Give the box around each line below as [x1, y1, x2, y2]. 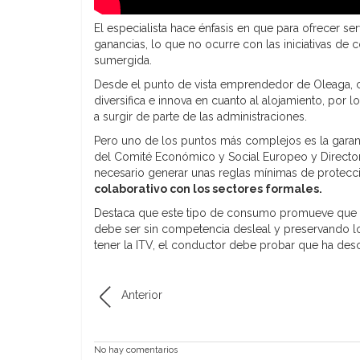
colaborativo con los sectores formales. [94, 182, 322, 195]
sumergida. [94, 53, 152, 67]
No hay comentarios [94, 344, 178, 355]
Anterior [121, 288, 162, 301]
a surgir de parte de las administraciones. [94, 109, 307, 123]
